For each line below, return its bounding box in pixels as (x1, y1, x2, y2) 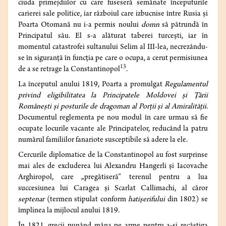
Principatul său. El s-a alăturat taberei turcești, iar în (18, 32, 208, 41)
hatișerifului (128, 196, 167, 204)
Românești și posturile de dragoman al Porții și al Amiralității (18, 103, 206, 111)
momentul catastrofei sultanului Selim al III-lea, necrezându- (18, 43, 208, 52)
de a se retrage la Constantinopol (18, 66, 120, 74)
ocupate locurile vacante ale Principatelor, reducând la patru (18, 125, 208, 134)
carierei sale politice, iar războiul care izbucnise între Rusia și (18, 10, 208, 19)
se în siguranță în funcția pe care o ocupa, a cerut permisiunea (18, 54, 208, 63)
